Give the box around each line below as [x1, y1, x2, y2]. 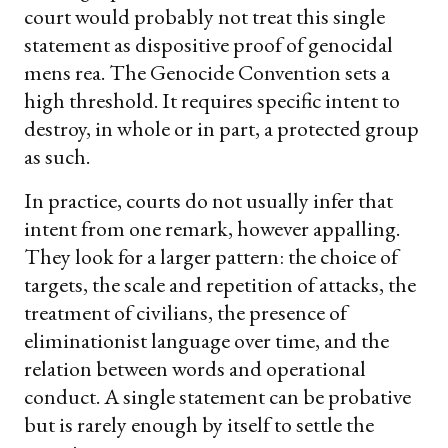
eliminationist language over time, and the [24, 326, 389, 356]
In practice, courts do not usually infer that [24, 186, 393, 216]
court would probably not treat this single [24, 2, 385, 32]
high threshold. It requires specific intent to [24, 86, 400, 116]
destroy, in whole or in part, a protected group [24, 114, 419, 144]
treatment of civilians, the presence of [24, 298, 347, 328]
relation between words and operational [24, 354, 366, 384]
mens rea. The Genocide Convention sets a [24, 58, 390, 88]
